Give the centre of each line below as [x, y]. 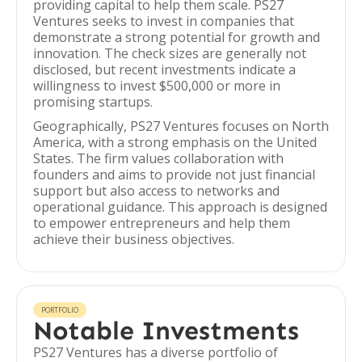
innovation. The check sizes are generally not [170, 53]
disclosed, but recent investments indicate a [164, 69]
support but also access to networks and [156, 191]
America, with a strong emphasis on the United [175, 142]
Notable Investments [166, 330]
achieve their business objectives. [134, 239]
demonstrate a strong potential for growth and [177, 37]
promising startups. [93, 102]
